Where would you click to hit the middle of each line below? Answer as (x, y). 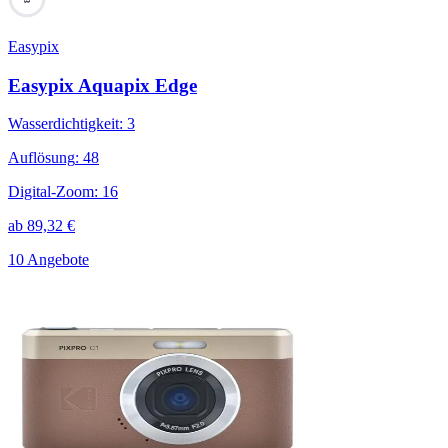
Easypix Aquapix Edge (102, 85)
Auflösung (41, 158)
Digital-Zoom (51, 192)
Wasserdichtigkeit (63, 124)
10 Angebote (48, 260)
